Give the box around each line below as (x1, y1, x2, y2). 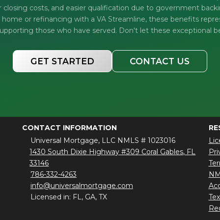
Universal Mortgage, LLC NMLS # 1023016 (30, 136, 175, 145)
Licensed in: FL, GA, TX (30, 192, 107, 201)
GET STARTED (30, 55, 94, 66)
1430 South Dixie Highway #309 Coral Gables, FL (29, 147, 196, 156)
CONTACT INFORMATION (22, 123, 117, 132)
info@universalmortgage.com (30, 181, 133, 190)
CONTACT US (130, 55, 190, 66)
